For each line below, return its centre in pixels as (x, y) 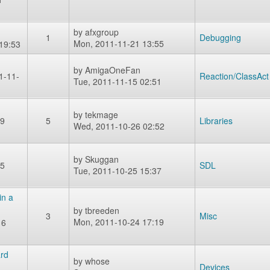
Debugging (220, 37)
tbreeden (102, 210)
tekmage (102, 115)
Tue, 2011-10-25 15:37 (118, 171)
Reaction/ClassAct (234, 76)
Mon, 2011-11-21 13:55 (119, 43)
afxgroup (102, 32)
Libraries (216, 121)
